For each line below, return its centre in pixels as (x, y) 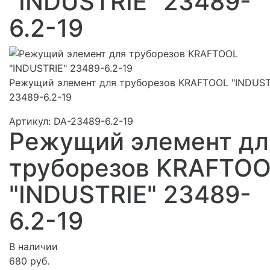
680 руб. (29, 261)
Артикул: (31, 121)
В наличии (33, 246)
